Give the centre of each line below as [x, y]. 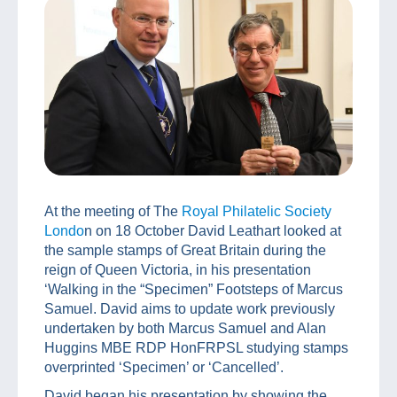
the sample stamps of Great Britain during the [185, 250]
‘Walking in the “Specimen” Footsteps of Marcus [194, 289]
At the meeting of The [113, 211]
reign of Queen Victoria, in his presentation [178, 269]
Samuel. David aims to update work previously [190, 308]
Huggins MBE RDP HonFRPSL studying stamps [196, 347]
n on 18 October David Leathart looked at [213, 230]
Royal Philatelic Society [257, 211]
